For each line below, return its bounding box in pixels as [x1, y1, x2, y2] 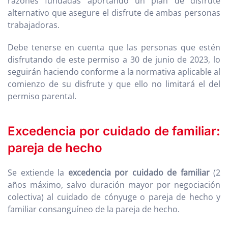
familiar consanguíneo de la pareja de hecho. [8, 204, 180, 215]
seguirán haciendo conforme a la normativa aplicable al [8, 66, 220, 78]
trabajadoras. [8, 19, 60, 31]
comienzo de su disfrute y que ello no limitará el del [8, 78, 220, 90]
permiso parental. [8, 91, 76, 102]
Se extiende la [8, 167, 68, 179]
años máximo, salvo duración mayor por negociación [8, 179, 220, 191]
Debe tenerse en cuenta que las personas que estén [8, 42, 220, 53]
